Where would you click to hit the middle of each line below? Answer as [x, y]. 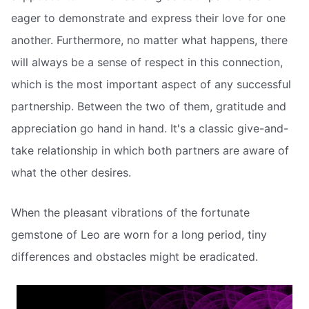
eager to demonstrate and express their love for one [148, 18]
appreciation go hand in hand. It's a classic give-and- [150, 129]
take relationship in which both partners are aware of [150, 151]
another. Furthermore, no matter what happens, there [149, 40]
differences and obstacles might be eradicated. [134, 256]
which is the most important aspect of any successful [151, 84]
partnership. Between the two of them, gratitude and [149, 107]
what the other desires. [71, 173]
